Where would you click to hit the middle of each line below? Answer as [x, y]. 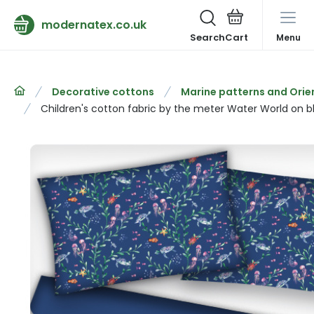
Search [207, 37]
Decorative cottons [103, 92]
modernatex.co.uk [94, 25]
